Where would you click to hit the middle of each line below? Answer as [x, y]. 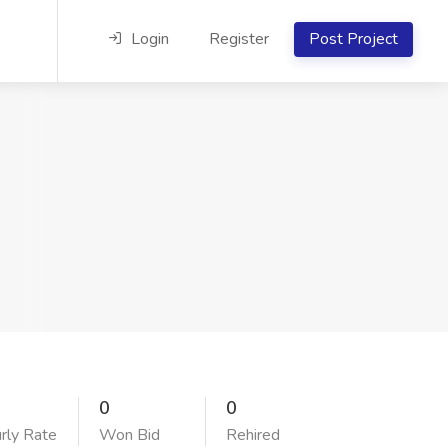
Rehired [252, 435]
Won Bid [130, 435]
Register [239, 39]
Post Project [353, 39]
